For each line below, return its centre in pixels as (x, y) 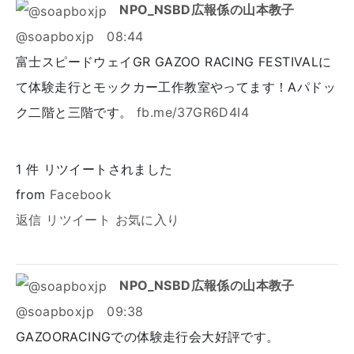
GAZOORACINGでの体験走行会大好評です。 (148, 337)
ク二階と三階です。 (76, 112)
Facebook (81, 194)
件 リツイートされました (97, 169)
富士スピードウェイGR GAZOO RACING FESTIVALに (174, 61)
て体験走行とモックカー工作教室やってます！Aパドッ (176, 87)
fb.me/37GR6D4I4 (193, 112)
